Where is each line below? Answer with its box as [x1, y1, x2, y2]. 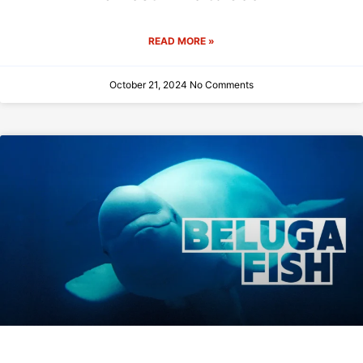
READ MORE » [148, 35, 215, 48]
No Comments [190, 79, 254, 92]
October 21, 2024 [109, 79, 190, 92]
